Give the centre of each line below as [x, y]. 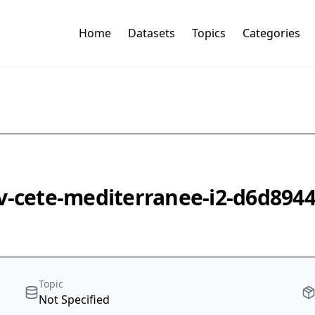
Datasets [151, 33]
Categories [271, 33]
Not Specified [75, 300]
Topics [208, 33]
